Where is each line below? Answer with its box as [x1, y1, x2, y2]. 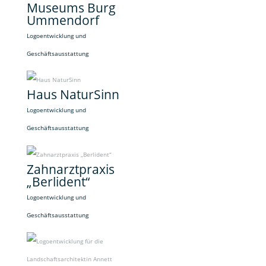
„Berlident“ [26, 173, 90, 190]
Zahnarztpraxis [26, 160, 115, 178]
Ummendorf [26, 12, 99, 28]
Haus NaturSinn [26, 86, 119, 103]
